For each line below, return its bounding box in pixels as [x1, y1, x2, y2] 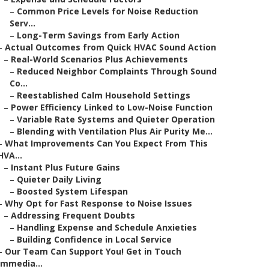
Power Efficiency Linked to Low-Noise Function [11, 101, 213, 113]
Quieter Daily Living [17, 174, 101, 185]
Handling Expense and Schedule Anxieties [17, 222, 197, 233]
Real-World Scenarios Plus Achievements [11, 53, 188, 65]
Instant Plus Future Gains [11, 162, 120, 173]
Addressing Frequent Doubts [11, 210, 135, 221]
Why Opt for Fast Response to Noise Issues [5, 198, 192, 209]
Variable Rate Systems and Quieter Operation [17, 113, 215, 125]
